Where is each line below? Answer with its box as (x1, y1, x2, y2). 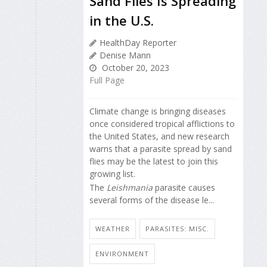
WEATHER (95, 224, 130, 234)
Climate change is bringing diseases (89, 105, 226, 117)
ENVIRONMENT (95, 249, 149, 259)
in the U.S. (89, 11, 154, 30)
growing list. (89, 168, 135, 180)
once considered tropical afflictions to (89, 118, 235, 130)
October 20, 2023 (100, 62, 169, 74)
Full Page (89, 74, 125, 86)
